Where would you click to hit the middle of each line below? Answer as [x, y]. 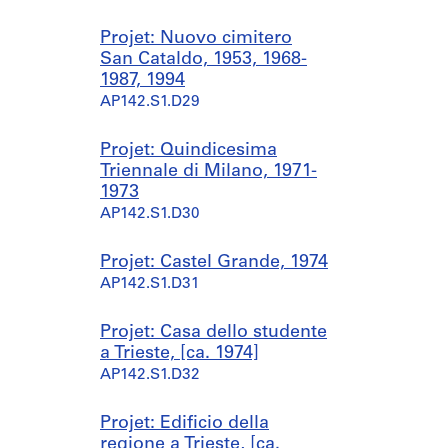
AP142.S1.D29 [150, 102]
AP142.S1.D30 [150, 214]
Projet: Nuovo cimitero [196, 38]
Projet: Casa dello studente [213, 332]
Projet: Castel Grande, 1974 [214, 262]
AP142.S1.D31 [150, 284]
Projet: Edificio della [184, 423]
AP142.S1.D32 [150, 375]
